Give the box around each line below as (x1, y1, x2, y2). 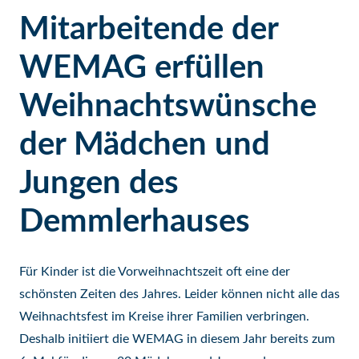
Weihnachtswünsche (19, 91, 317, 123)
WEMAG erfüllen (19, 52, 264, 84)
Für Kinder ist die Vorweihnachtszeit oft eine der (19, 265, 290, 278)
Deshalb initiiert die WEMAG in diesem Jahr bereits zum (19, 333, 335, 345)
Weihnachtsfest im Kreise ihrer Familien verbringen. (19, 310, 309, 323)
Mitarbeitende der (19, 14, 278, 46)
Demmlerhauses (19, 206, 258, 238)
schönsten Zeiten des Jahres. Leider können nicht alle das (19, 288, 340, 301)
